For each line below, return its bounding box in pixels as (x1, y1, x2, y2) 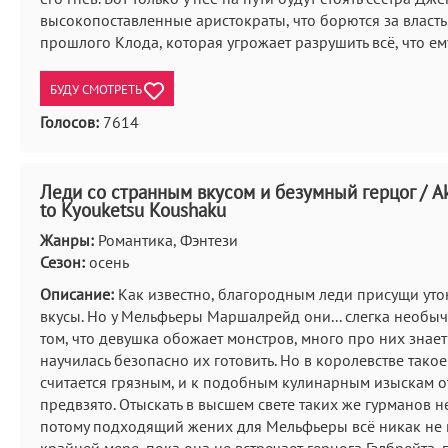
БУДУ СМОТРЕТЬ (50, 80, 144, 99)
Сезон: (40, 252, 85, 272)
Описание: (40, 284, 114, 304)
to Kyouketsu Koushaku (40, 198, 226, 222)
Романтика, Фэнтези (94, 230, 238, 250)
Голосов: (40, 112, 99, 132)
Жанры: (40, 230, 94, 250)
